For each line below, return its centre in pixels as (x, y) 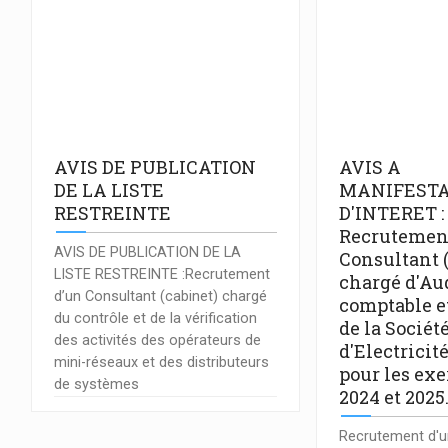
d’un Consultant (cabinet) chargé (160, 296)
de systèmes (96, 384)
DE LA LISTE (109, 190)
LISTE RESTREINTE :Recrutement (162, 274)
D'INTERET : (392, 213)
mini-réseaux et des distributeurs (161, 362)
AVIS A (370, 167)
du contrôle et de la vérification (155, 318)
